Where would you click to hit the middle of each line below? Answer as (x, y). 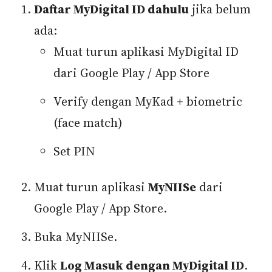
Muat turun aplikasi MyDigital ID (146, 52)
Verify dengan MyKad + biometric (148, 101)
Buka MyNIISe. (76, 237)
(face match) (88, 123)
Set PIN (74, 151)
